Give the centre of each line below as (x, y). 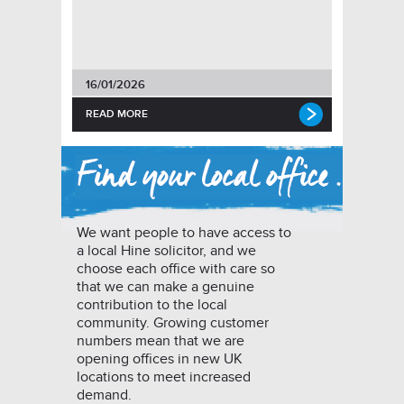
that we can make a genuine (165, 287)
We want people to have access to (184, 233)
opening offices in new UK (160, 359)
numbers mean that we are (161, 341)
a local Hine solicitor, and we (166, 251)
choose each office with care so (176, 269)
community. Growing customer (173, 323)
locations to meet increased (164, 377)
